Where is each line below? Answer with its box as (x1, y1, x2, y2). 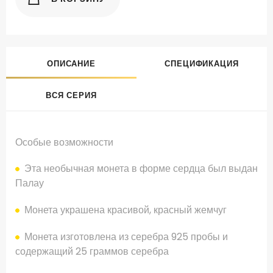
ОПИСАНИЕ (46, 58, 96, 70)
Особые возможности (15, 135, 113, 150)
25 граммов (76, 244, 129, 259)
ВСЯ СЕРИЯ (46, 90, 97, 102)
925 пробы (171, 230, 220, 244)
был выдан (208, 161, 258, 176)
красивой (107, 203, 149, 218)
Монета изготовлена (24, 230, 116, 244)
